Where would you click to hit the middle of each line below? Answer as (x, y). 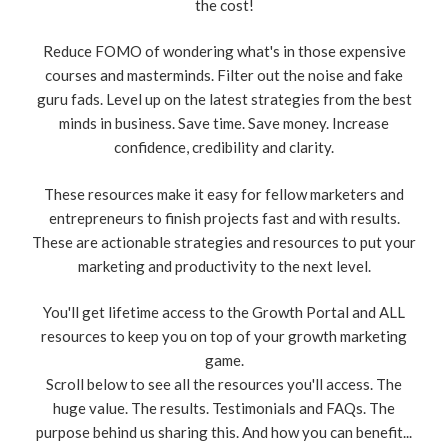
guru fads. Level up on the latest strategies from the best (224, 99)
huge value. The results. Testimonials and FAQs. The (224, 408)
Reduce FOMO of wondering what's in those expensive (224, 51)
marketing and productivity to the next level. (224, 265)
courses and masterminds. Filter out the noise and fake (224, 75)
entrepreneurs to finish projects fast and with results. (224, 217)
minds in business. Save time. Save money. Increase (224, 123)
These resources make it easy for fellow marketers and (224, 193)
